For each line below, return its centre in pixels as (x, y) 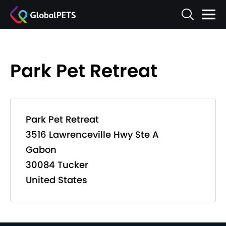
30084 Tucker (57, 165)
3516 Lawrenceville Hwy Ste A (92, 134)
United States (56, 180)
